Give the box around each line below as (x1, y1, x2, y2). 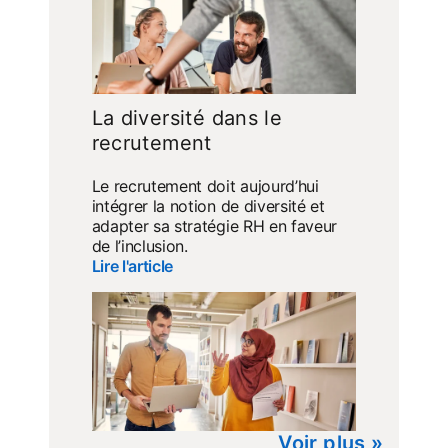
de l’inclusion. (91, 236, 188, 257)
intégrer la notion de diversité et (91, 196, 325, 217)
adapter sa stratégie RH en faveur (91, 216, 338, 237)
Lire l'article (91, 256, 174, 277)
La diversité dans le (91, 106, 283, 131)
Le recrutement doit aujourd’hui (91, 176, 319, 197)
